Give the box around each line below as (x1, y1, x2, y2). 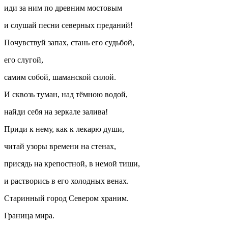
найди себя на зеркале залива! (4, 107, 108, 116)
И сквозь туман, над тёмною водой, (4, 90, 128, 99)
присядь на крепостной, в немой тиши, (4, 159, 140, 168)
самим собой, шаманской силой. (4, 72, 116, 81)
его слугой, (4, 55, 43, 64)
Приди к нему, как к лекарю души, (4, 124, 124, 133)
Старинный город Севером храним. (4, 193, 129, 203)
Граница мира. (4, 211, 54, 220)
